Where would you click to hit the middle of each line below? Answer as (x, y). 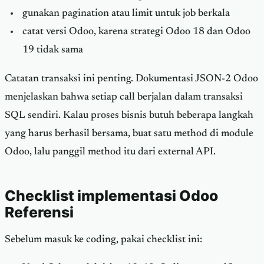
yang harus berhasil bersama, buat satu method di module (129, 133)
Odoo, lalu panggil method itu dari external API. (110, 152)
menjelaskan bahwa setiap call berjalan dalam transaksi (124, 97)
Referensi (39, 212)
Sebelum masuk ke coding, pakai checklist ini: (103, 240)
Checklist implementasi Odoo (111, 195)
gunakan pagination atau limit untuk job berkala (126, 14)
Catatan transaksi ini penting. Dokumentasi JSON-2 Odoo (131, 79)
